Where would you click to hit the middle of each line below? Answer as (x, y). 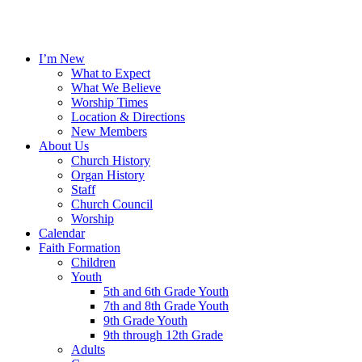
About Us (64, 146)
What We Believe (116, 88)
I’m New (62, 59)
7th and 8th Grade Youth (166, 306)
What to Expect (111, 73)
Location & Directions (128, 117)
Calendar (62, 233)
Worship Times (109, 102)
